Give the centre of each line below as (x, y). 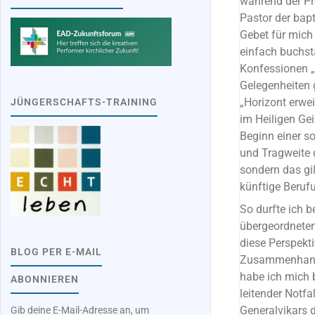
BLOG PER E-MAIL (57, 252)
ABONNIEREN (45, 279)
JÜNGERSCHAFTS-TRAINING (84, 102)
